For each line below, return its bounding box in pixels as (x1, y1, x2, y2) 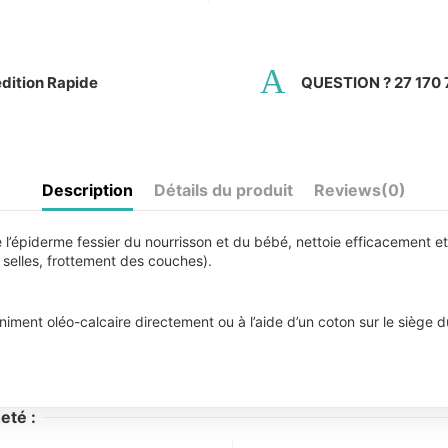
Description (42, 180, 133, 201)
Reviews (314, 180, 381, 201)
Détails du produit (154, 180, 293, 201)
